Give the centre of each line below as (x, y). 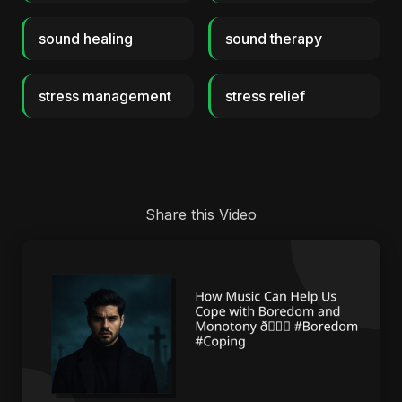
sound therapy (274, 39)
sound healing (86, 39)
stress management (105, 96)
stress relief (265, 96)
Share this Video (201, 214)
